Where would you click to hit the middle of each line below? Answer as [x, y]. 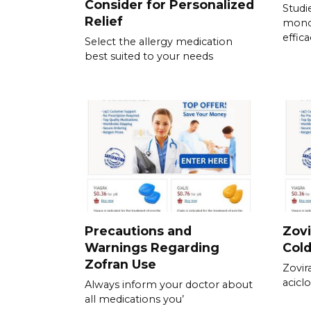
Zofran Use [120, 264]
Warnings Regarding [152, 247]
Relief [104, 22]
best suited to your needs [149, 57]
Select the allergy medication [159, 42]
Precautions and [138, 230]
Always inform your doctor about [169, 284]
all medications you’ [134, 299]
